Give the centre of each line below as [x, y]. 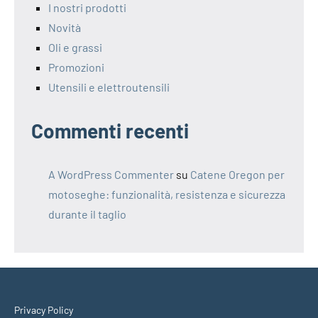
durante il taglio [87, 214]
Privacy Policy [44, 310]
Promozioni [76, 67]
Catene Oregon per [237, 175]
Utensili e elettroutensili [109, 87]
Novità [65, 28]
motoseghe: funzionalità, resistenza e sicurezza [167, 194]
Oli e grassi [75, 48]
